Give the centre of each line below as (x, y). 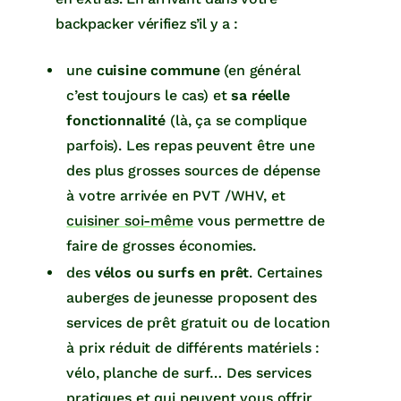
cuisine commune (158, 70)
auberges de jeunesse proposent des (192, 297)
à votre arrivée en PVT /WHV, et (176, 195)
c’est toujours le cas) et (149, 95)
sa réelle (260, 95)
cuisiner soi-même (130, 220)
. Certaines (286, 272)
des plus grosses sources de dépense (193, 170)
